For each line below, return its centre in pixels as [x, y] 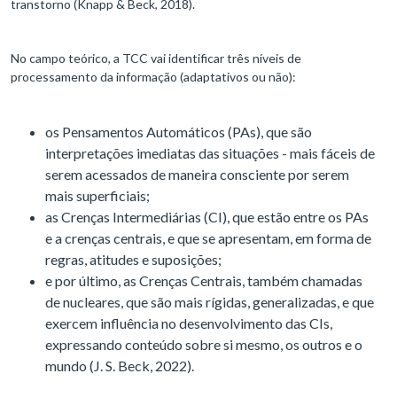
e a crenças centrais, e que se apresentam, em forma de [208, 238]
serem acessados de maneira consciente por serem [197, 175]
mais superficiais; [97, 196]
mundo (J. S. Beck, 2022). [121, 366]
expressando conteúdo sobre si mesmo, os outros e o [204, 345]
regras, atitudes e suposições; [133, 260]
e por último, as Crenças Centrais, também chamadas [204, 281]
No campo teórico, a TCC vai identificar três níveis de [156, 58]
